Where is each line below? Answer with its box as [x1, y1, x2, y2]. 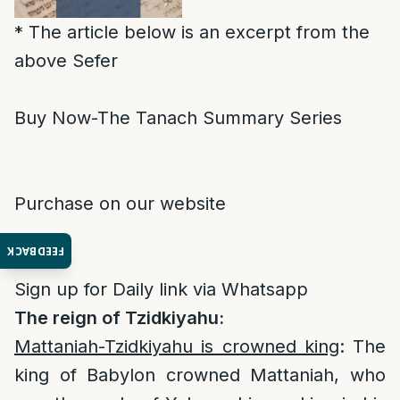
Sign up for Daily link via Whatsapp [14, 279, 308, 300]
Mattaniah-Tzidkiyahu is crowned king [14, 336, 339, 357]
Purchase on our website [14, 193, 226, 214]
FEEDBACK [7, 243, 65, 259]
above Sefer [14, 50, 118, 71]
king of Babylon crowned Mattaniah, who [14, 364, 386, 386]
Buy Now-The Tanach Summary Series [14, 107, 342, 129]
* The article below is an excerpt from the [14, 21, 370, 43]
